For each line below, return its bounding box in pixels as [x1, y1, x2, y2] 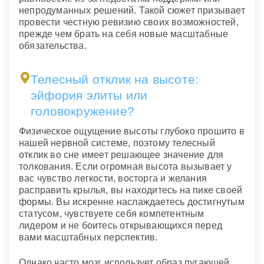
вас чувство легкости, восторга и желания [19, 173, 207, 184]
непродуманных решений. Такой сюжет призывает [19, 5, 245, 15]
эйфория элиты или [30, 88, 148, 102]
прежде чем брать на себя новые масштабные [19, 28, 229, 39]
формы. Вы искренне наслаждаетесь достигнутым [19, 197, 245, 207]
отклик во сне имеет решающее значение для [19, 150, 224, 160]
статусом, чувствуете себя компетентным [19, 209, 204, 219]
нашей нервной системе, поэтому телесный [19, 138, 215, 148]
